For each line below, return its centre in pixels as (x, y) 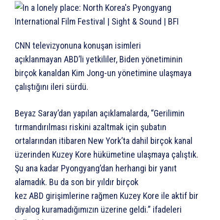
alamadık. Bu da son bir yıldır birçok (77, 182)
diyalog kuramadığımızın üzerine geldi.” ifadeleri (98, 210)
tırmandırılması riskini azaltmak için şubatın (91, 127)
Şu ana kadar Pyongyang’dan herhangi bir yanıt (96, 168)
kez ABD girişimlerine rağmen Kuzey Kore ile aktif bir (107, 196)
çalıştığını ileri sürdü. (52, 87)
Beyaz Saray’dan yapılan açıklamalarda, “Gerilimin (100, 113)
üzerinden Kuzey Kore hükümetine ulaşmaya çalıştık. (107, 155)
